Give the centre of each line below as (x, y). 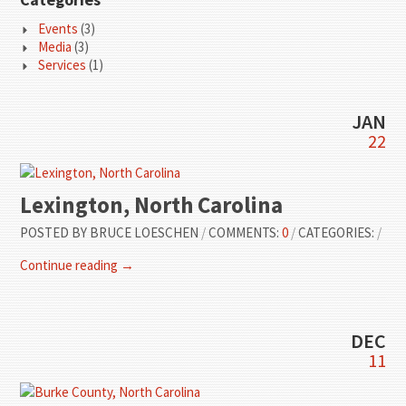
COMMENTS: (246, 232)
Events (58, 28)
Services (63, 64)
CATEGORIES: (338, 232)
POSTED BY (54, 232)
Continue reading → (77, 265)
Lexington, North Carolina (152, 204)
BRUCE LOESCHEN (145, 232)
